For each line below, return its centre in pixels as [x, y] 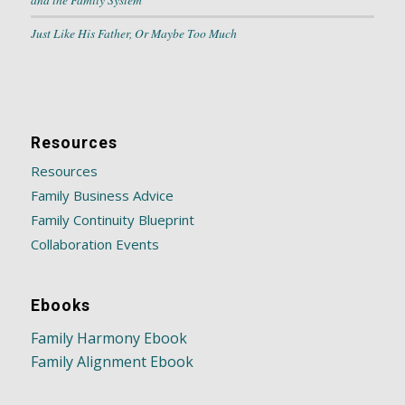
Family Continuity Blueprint [112, 219]
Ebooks [60, 305]
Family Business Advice [102, 195]
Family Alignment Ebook [112, 362]
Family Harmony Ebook [108, 339]
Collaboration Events [94, 244]
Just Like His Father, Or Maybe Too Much [133, 33]
